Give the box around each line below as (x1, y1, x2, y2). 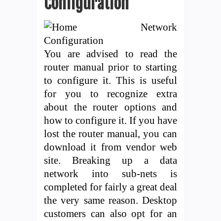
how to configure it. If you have (44, 114, 177, 126)
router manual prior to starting (44, 61, 177, 73)
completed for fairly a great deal (44, 181, 177, 192)
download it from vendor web (44, 141, 177, 152)
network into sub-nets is (44, 167, 177, 179)
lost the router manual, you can (44, 127, 177, 139)
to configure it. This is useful (44, 74, 177, 86)
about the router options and (44, 101, 177, 112)
